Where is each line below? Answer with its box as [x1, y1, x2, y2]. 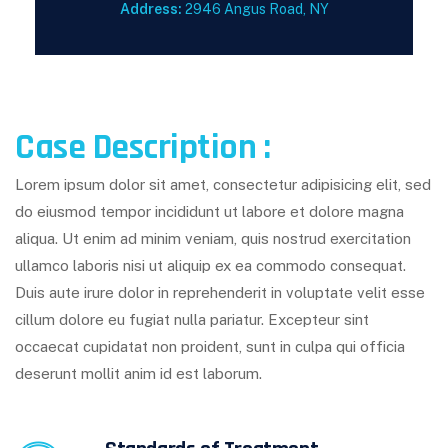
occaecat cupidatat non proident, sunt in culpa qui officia [15, 338, 405, 356]
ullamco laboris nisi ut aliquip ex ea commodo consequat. [15, 257, 406, 275]
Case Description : [15, 125, 270, 171]
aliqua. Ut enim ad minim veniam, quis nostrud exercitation [15, 230, 411, 248]
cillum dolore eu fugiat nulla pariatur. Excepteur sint [15, 311, 369, 329]
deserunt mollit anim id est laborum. [15, 365, 262, 383]
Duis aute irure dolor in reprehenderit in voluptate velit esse [15, 284, 425, 302]
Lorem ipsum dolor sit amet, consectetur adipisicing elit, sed [15, 176, 431, 194]
